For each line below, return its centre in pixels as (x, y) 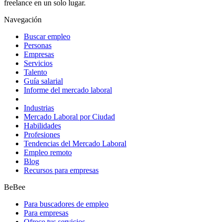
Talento (35, 72)
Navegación (23, 20)
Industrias (39, 108)
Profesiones (42, 135)
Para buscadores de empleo (66, 204)
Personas (38, 46)
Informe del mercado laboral (68, 90)
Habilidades (42, 126)
